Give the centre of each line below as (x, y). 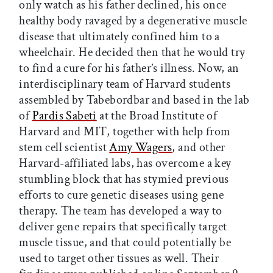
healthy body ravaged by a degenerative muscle (133, 20)
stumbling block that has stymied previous (124, 179)
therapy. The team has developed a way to (121, 211)
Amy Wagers (141, 147)
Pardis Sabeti (64, 115)
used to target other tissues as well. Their (119, 258)
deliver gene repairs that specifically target (123, 226)
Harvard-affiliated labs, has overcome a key (125, 163)
